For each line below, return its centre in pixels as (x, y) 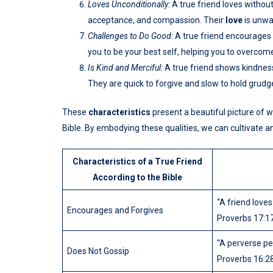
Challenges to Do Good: (130, 36)
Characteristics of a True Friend (137, 162)
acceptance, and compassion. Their (157, 20)
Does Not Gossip (98, 251)
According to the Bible (137, 178)
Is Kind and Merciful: (125, 68)
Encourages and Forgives (115, 211)
